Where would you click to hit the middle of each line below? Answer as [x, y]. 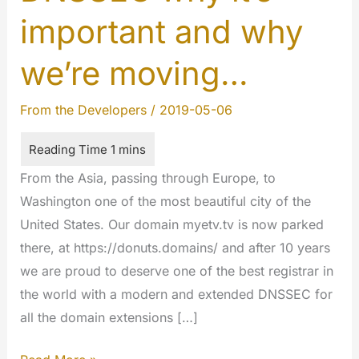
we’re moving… [134, 73]
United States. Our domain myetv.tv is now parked [171, 224]
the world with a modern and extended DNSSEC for [176, 294]
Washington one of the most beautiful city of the [165, 201]
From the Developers [83, 110]
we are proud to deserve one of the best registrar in [176, 271]
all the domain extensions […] [109, 317]
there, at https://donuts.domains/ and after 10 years [175, 248]
